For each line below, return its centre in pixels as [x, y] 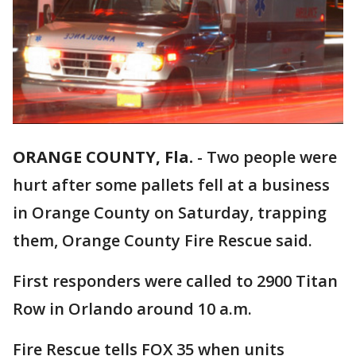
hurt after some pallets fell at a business [171, 185]
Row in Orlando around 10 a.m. [134, 309]
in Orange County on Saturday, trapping [170, 213]
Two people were [272, 157]
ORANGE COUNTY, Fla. [103, 157]
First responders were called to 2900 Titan [175, 281]
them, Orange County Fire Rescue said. [164, 241]
